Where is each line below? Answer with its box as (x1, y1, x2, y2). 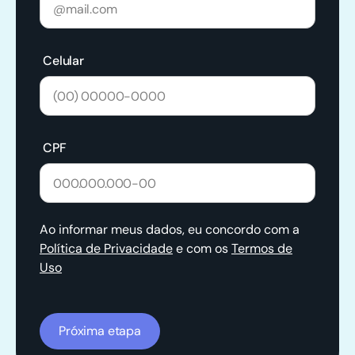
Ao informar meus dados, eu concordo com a (40, 221, 300, 239)
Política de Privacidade (40, 240, 173, 258)
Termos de (231, 240, 292, 258)
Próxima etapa (59, 322, 141, 339)
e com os (173, 240, 231, 258)
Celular (43, 52, 84, 70)
